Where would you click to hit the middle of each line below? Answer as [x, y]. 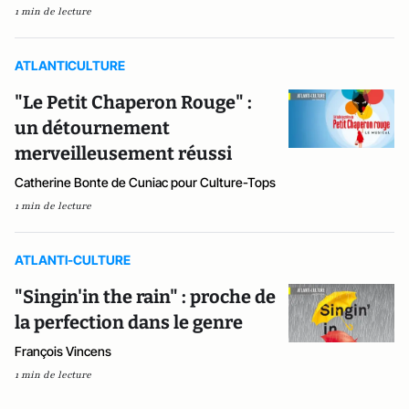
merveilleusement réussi [123, 153]
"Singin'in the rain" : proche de [145, 296]
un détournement [92, 127]
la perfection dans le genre [129, 322]
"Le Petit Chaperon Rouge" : [133, 102]
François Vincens [63, 351]
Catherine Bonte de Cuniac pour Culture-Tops [145, 182]
